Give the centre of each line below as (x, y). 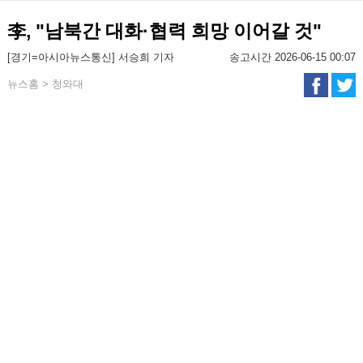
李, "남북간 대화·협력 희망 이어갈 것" (164, 31)
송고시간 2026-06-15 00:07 (293, 57)
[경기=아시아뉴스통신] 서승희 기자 (90, 57)
